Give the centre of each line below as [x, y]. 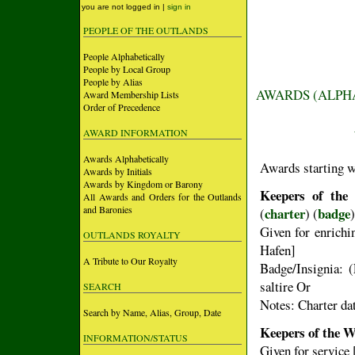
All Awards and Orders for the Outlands [162, 197]
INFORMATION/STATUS [136, 338]
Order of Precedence [122, 107]
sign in [179, 7]
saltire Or [285, 286]
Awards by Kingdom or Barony [143, 184]
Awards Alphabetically [126, 158]
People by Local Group [127, 69]
